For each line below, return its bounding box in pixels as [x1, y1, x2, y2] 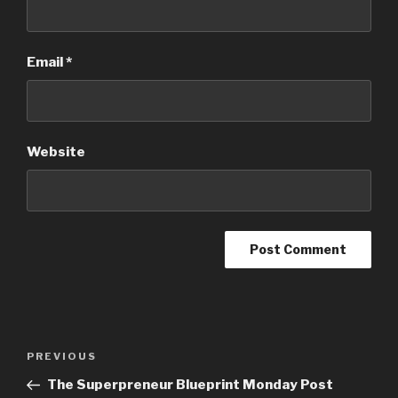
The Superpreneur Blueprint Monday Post [46, 377, 333, 394]
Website [27, 144, 85, 161]
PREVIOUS [27, 350, 97, 363]
